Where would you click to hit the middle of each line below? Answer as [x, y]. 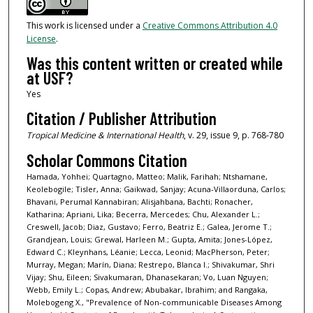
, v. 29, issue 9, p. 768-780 [233, 136]
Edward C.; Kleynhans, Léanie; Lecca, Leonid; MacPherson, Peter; [148, 252]
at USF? [49, 78]
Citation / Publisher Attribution [121, 119]
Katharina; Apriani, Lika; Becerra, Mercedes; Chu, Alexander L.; [143, 214]
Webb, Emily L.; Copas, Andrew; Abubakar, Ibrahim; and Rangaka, [147, 289]
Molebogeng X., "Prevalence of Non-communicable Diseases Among [154, 302]
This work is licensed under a [84, 25]
